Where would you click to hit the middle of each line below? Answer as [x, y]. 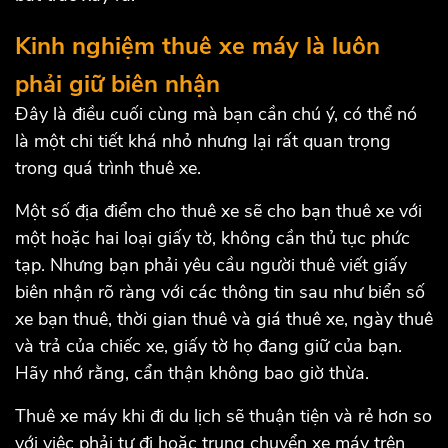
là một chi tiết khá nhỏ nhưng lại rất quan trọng [203, 140]
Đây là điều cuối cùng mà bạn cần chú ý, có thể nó [216, 113]
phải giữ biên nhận [117, 83]
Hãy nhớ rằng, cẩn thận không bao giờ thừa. [192, 372]
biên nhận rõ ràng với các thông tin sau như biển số [220, 291]
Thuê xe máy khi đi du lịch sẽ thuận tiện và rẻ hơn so [223, 415]
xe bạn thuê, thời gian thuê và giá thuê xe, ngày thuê [224, 318]
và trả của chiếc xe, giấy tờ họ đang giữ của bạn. [208, 345]
